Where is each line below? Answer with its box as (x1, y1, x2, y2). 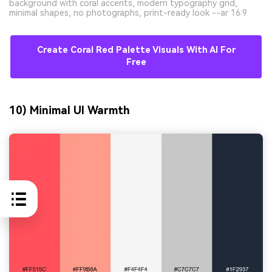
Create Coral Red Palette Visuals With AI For (36, 45, 236, 56)
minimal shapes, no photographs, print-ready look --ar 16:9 (9, 8, 247, 18)
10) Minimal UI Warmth (9, 104, 130, 117)
